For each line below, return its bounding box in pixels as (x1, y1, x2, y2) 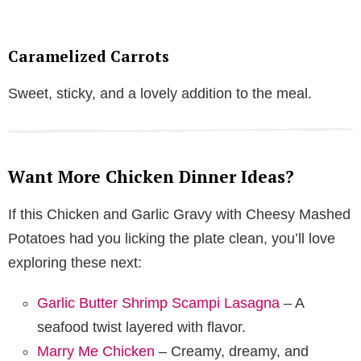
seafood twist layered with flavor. (37, 318, 246, 335)
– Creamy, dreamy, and (155, 342, 309, 359)
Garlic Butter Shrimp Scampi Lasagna (37, 294, 280, 311)
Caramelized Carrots (8, 45, 169, 66)
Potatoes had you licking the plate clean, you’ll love (8, 230, 335, 247)
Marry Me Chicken (37, 342, 155, 359)
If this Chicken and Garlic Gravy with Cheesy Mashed (8, 205, 351, 222)
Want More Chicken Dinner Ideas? (8, 164, 294, 188)
